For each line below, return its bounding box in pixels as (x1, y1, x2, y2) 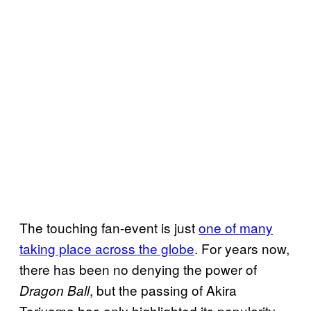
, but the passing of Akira (90, 280, 237, 299)
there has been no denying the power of (19, 259, 257, 278)
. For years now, (194, 238, 289, 258)
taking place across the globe (19, 238, 194, 258)
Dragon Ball (19, 280, 90, 299)
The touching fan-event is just (19, 217, 199, 237)
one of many (199, 217, 273, 237)
